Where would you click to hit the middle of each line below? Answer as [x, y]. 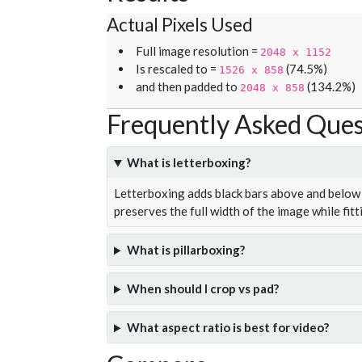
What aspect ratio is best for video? [227, 328]
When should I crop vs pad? [202, 289]
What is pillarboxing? [185, 250]
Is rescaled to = [177, 69]
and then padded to [188, 87]
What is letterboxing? [188, 163]
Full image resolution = [198, 51]
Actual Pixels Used [180, 25]
